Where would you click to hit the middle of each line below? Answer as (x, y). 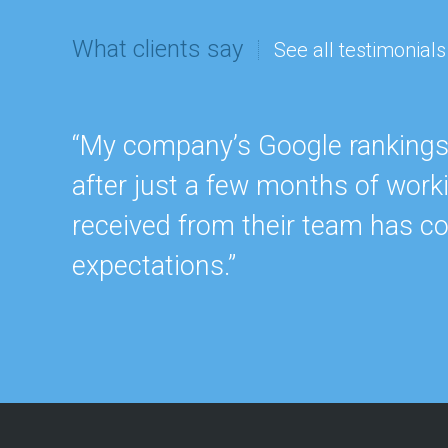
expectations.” (154, 265)
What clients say (157, 48)
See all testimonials (360, 49)
